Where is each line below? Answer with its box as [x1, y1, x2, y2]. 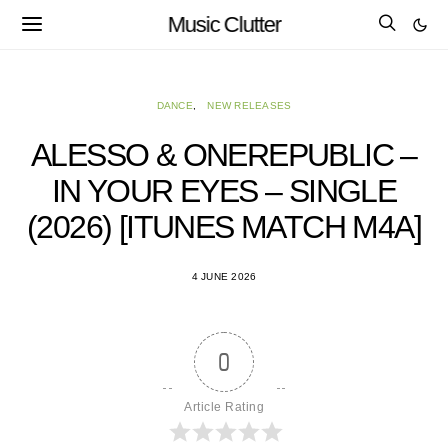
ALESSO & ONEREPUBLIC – [31, 137, 417, 173]
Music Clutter [167, 11, 281, 37]
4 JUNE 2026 [191, 271, 257, 282]
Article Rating [184, 400, 264, 414]
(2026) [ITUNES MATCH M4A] [27, 209, 421, 245]
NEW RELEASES [207, 100, 292, 111]
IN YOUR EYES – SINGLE [51, 173, 397, 209]
